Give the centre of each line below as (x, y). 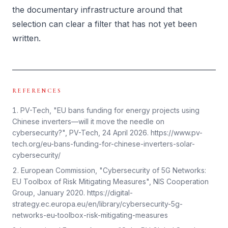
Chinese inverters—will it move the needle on (88, 121)
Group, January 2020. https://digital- (73, 193)
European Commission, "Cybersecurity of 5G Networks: (113, 170)
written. (26, 38)
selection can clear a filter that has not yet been (105, 24)
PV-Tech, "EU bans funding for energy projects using (110, 110)
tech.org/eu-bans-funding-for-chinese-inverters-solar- (104, 144)
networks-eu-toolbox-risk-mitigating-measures (90, 215)
